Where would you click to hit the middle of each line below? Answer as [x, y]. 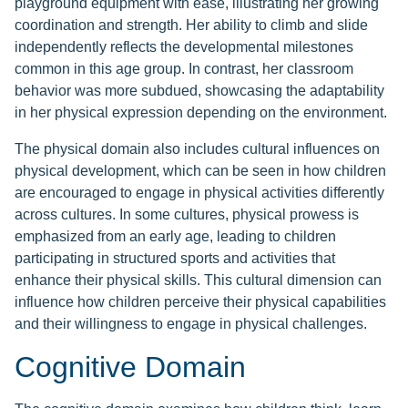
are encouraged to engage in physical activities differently [199, 193]
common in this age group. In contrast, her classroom [184, 69]
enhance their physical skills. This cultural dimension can [198, 280]
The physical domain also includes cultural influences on [197, 149]
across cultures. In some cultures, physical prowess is [187, 215]
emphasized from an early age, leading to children [175, 237]
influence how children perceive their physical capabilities [200, 302]
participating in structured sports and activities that [175, 259]
